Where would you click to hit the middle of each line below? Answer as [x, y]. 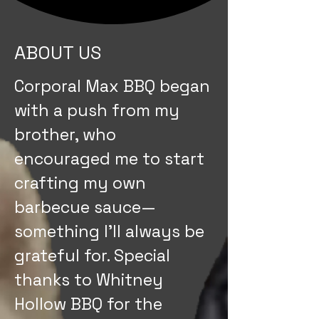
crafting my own [80, 183]
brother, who [65, 134]
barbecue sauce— [85, 207]
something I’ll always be [109, 231]
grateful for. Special [92, 255]
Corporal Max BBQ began [112, 86]
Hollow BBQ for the [88, 304]
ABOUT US [58, 52]
